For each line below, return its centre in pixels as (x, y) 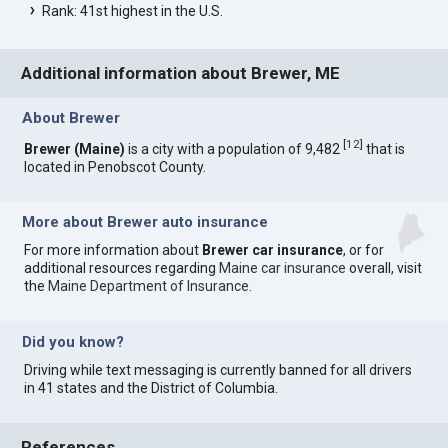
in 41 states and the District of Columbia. (151, 387)
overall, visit (384, 268)
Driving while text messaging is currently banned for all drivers (218, 369)
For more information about (113, 250)
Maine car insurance (283, 268)
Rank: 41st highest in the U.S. (133, 10)
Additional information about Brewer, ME (181, 73)
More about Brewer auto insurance (145, 222)
